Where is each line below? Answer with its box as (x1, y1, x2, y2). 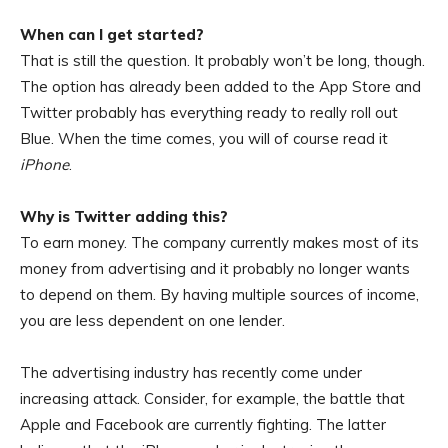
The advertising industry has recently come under (20, 363, 362, 383)
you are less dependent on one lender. (20, 311, 285, 331)
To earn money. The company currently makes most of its (20, 233, 419, 253)
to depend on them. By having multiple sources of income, (20, 285, 419, 305)
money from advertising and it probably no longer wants (20, 259, 410, 279)
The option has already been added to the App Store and (20, 77, 421, 97)
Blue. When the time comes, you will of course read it (20, 129, 388, 149)
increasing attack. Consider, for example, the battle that (20, 389, 405, 409)
